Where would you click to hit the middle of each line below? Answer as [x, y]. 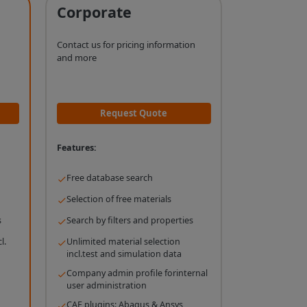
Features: [76, 147]
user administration [106, 286]
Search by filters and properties [130, 221]
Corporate [94, 12]
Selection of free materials [119, 199]
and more [76, 58]
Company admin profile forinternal [137, 273]
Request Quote [134, 113]
